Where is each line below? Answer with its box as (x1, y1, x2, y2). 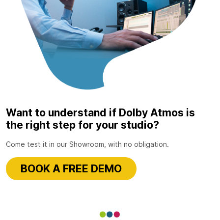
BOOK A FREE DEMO (21, 162, 122, 175)
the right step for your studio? (6, 118, 159, 131)
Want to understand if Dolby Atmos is (6, 106, 195, 119)
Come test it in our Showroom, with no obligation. (6, 139, 169, 148)
